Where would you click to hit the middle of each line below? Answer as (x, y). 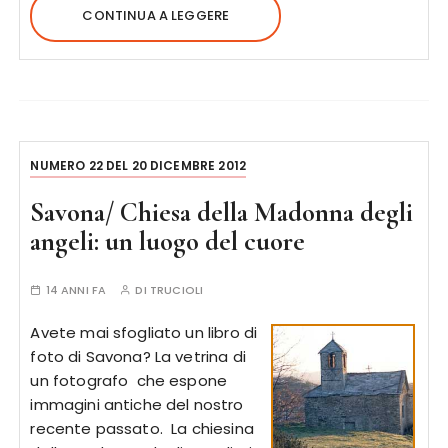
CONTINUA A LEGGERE (156, 15)
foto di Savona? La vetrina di (138, 356)
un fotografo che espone (129, 380)
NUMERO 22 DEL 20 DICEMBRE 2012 (138, 165)
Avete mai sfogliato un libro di (144, 332)
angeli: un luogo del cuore (168, 241)
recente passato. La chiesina (142, 428)
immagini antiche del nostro (137, 404)
